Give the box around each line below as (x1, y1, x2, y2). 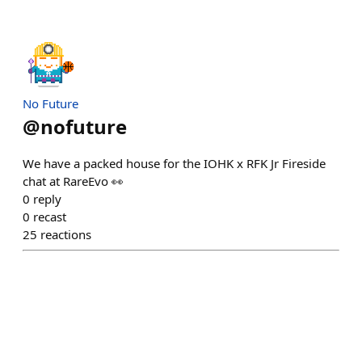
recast (33, 208, 66, 225)
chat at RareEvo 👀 (23, 173, 124, 189)
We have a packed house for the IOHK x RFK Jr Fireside (23, 155, 326, 171)
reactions (40, 226, 91, 242)
